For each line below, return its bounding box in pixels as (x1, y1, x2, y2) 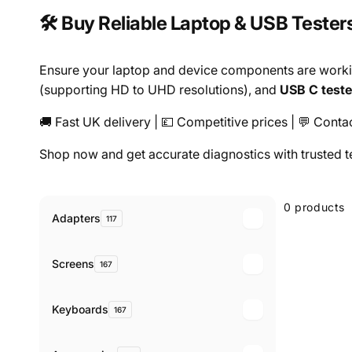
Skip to (36, 184, 73, 198)
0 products (284, 200, 345, 214)
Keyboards (52, 302, 108, 317)
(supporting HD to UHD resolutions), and (39, 81, 280, 97)
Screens (52, 257, 94, 271)
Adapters (52, 211, 101, 225)
